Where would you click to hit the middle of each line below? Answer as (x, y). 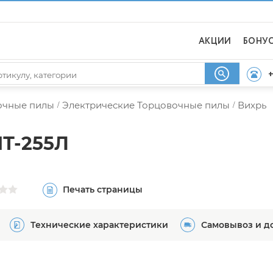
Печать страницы (103, 189)
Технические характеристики (99, 225)
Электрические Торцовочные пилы (146, 105)
